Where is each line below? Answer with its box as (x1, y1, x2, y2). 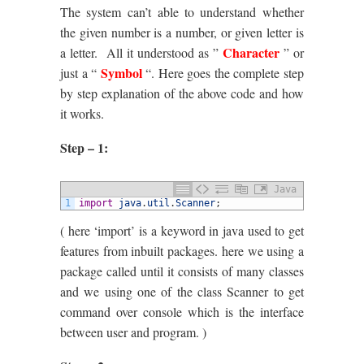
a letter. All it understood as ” (60, 44, 223, 61)
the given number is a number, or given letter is (60, 24, 304, 41)
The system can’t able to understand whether (60, 3, 304, 20)
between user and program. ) (60, 323, 206, 340)
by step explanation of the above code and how (60, 84, 304, 102)
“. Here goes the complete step (141, 64, 305, 81)
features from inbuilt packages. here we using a (60, 242, 304, 259)
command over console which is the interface (60, 303, 304, 320)
